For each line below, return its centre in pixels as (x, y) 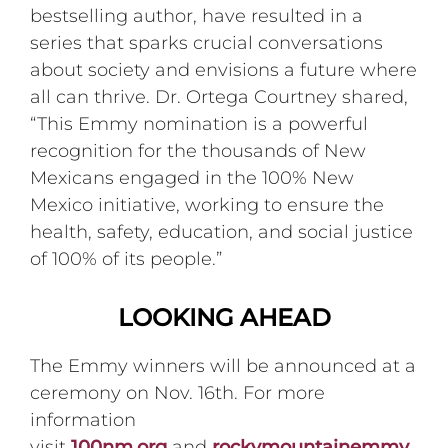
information (83, 419)
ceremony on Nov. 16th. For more (178, 392)
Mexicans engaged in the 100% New (192, 177)
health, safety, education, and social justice (222, 231)
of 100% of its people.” (129, 258)
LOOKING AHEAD (224, 317)
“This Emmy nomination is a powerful (199, 123)
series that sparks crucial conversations (207, 42)
